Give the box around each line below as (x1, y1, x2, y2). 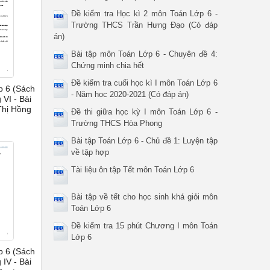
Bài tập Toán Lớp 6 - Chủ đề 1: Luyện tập (71, 136, 218, 145)
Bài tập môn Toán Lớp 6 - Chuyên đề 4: (71, 49, 218, 58)
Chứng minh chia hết (71, 61, 144, 70)
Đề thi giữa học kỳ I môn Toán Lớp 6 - (71, 107, 218, 116)
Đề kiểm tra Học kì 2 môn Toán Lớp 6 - (71, 9, 218, 18)
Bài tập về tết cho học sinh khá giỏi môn (71, 192, 218, 201)
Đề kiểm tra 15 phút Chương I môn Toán (71, 221, 218, 230)
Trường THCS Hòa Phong (71, 119, 162, 128)
